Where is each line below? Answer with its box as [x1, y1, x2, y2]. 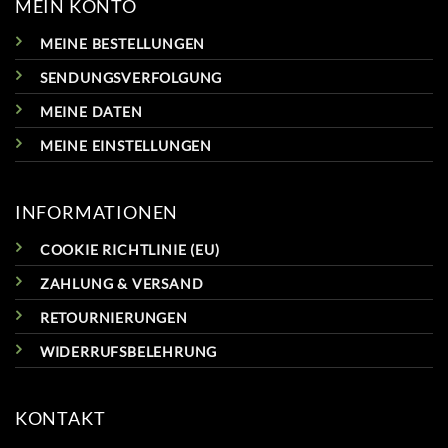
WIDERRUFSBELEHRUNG [39, 342, 218, 360]
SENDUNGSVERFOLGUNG [39, 68, 223, 86]
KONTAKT [14, 407, 106, 430]
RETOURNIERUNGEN [39, 308, 188, 326]
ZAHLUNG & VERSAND [39, 274, 204, 292]
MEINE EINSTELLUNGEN [39, 136, 212, 154]
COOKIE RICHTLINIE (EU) [39, 240, 220, 258]
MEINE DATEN [39, 102, 143, 120]
